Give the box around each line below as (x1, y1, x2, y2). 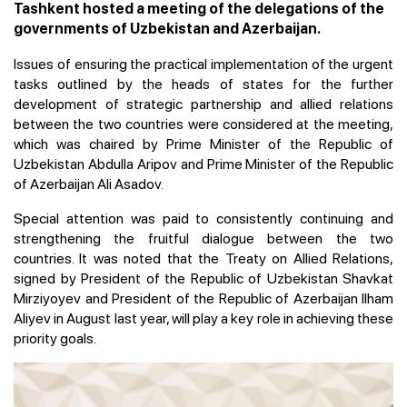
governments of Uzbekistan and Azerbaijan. (14, 19, 321, 37)
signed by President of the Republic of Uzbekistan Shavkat (14, 267, 393, 288)
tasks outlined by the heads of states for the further (14, 73, 393, 94)
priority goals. (14, 327, 96, 348)
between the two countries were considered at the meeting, (14, 113, 393, 134)
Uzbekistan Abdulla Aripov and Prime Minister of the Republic (14, 153, 393, 174)
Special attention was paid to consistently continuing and (14, 207, 393, 228)
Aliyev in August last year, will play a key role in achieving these (14, 307, 393, 328)
